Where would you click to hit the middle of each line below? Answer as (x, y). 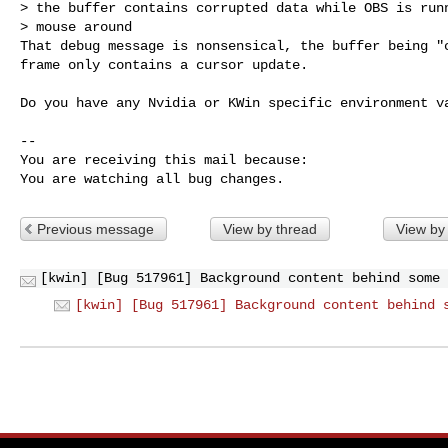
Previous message (95, 228)
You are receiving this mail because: (164, 159)
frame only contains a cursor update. (164, 64)
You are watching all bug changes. (152, 178)
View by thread (269, 228)
